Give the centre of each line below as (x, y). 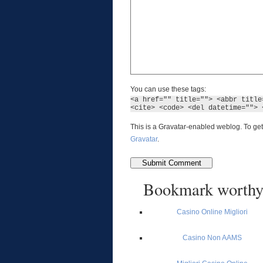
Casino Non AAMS (212, 238)
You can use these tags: (168, 89)
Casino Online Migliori (212, 212)
